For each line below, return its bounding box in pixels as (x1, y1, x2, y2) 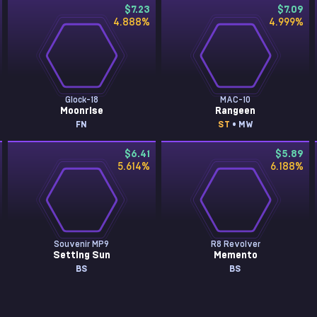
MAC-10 (220, 96, 251, 104)
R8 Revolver (210, 240, 260, 248)
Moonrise (59, 106, 103, 116)
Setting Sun (52, 250, 110, 260)
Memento (213, 250, 258, 260)
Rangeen (215, 106, 256, 116)
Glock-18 (64, 96, 98, 104)
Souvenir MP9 (54, 240, 110, 248)
